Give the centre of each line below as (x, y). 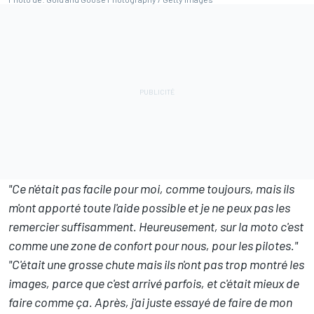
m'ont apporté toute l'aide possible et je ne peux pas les (149, 207)
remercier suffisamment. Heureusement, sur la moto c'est (156, 226)
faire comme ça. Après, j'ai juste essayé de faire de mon (150, 302)
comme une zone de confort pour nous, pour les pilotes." (153, 245)
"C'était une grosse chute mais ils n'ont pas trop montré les (156, 264)
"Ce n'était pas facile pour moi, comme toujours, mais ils (151, 189)
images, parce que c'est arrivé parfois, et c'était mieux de (154, 283)
